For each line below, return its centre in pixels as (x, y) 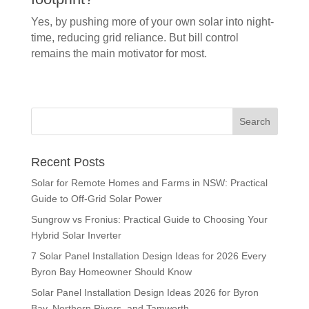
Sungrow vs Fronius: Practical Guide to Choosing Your (149, 219)
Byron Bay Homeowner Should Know (111, 271)
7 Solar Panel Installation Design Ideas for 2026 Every (148, 256)
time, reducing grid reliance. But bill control (134, 37)
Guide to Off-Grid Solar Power (96, 198)
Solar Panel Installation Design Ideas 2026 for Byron (144, 292)
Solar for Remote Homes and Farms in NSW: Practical (149, 182)
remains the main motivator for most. (119, 53)
